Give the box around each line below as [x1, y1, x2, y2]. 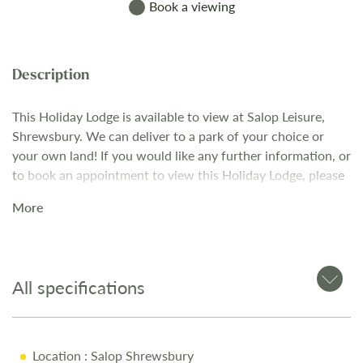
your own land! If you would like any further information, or [12, 145, 351, 164]
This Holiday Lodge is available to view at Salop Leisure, [12, 106, 325, 126]
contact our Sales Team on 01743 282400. [12, 184, 251, 203]
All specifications [12, 273, 145, 300]
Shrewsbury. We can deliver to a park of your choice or [12, 126, 324, 145]
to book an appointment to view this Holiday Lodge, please [12, 164, 344, 184]
